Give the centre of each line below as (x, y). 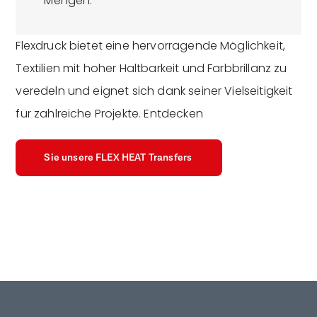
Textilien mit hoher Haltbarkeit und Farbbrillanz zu (151, 69)
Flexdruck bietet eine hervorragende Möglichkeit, (151, 46)
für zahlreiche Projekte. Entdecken (109, 114)
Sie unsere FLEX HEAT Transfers (119, 158)
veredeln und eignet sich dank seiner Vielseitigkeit (154, 91)
